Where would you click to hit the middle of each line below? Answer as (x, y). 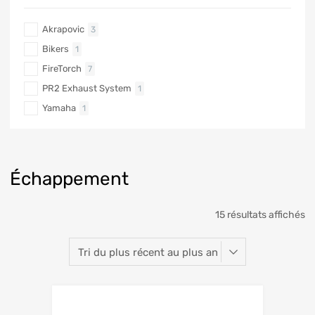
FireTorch (62, 68)
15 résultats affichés (260, 215)
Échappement (69, 179)
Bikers (56, 49)
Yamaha (59, 108)
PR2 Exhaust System (87, 88)
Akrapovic (63, 29)
